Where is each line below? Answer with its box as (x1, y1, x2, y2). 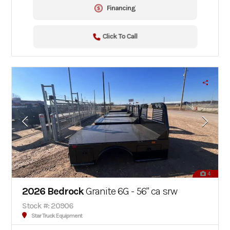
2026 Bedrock (22, 185, 84, 197)
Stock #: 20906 (22, 200, 73, 210)
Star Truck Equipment (31, 212, 83, 219)
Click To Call (102, 32, 137, 41)
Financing (107, 3, 136, 12)
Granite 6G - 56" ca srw (84, 185, 178, 197)
